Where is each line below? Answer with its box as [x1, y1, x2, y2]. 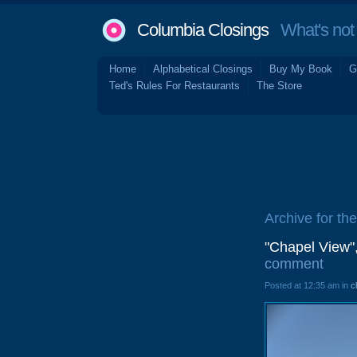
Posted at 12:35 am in [265, 280, 351, 290]
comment [265, 256, 324, 272]
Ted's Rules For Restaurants [109, 80, 240, 92]
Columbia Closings [137, 20, 269, 40]
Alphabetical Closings [153, 63, 253, 75]
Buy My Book [269, 63, 332, 75]
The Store [257, 80, 302, 92]
